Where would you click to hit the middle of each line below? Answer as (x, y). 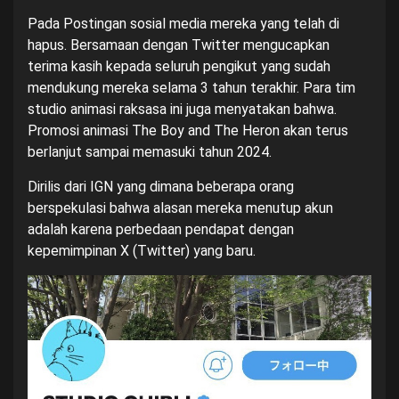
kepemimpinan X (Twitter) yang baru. (142, 251)
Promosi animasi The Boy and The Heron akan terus (188, 130)
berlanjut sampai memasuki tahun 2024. (150, 152)
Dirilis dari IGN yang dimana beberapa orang (161, 187)
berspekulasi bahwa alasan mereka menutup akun (180, 208)
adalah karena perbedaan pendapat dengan (161, 229)
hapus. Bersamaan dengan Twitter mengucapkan (179, 45)
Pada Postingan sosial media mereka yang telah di (183, 24)
